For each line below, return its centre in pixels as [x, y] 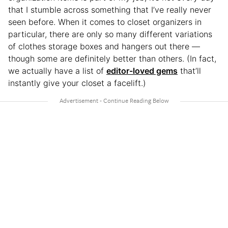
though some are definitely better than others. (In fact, [112, 58]
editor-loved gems [142, 70]
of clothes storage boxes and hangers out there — [104, 46]
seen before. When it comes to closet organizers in [105, 22]
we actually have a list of [57, 70]
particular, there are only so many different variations [110, 34]
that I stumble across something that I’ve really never [110, 9]
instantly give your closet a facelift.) [77, 83]
